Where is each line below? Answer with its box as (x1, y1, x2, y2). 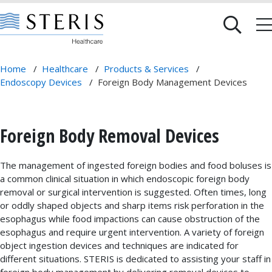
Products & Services (104, 63, 189, 75)
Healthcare (42, 63, 88, 75)
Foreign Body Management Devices (98, 76, 247, 88)
